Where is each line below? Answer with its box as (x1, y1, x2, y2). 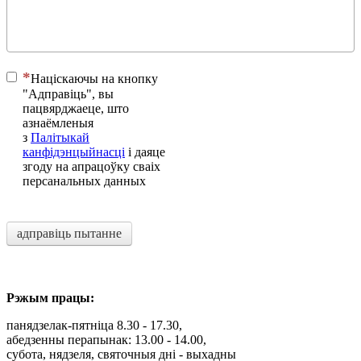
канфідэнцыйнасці (23, 144, 125, 159)
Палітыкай (31, 130, 89, 144)
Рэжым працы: (6, 290, 94, 305)
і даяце (125, 144, 165, 159)
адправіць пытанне (17, 226, 122, 240)
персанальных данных (23, 173, 146, 188)
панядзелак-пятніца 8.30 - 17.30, (6, 317, 182, 332)
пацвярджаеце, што (23, 101, 129, 115)
